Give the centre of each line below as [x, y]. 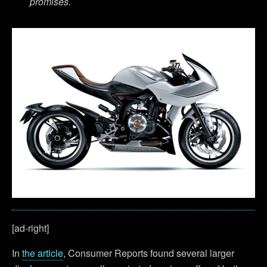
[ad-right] [30, 228]
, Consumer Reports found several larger [149, 253]
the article [43, 253]
